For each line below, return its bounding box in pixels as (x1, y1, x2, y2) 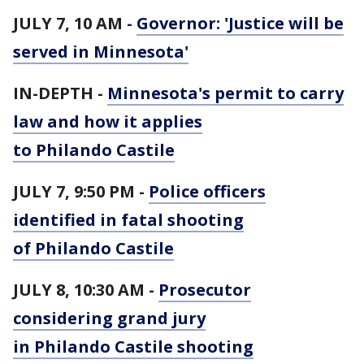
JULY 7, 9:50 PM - (13, 180, 149, 202)
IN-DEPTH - (13, 82, 107, 104)
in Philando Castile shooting (13, 336, 253, 357)
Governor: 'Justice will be (136, 12, 344, 34)
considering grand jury (13, 307, 206, 329)
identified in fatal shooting (13, 209, 244, 231)
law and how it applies (13, 110, 202, 132)
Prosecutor (158, 279, 251, 301)
